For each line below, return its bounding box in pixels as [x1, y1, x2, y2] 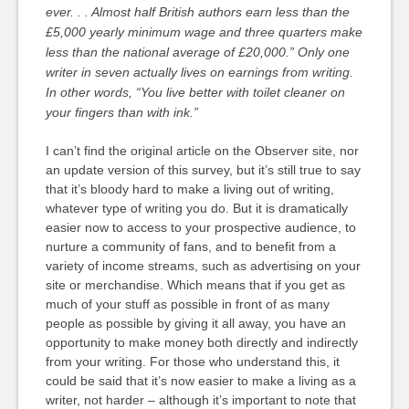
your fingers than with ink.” [45, 105, 198, 120]
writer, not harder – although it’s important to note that [45, 393, 356, 407]
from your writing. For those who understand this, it [45, 354, 340, 369]
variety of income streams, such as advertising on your [45, 258, 361, 273]
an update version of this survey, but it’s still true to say [45, 163, 361, 177]
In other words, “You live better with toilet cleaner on [45, 85, 345, 100]
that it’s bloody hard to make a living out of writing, [45, 182, 334, 196]
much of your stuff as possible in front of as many [45, 297, 330, 311]
